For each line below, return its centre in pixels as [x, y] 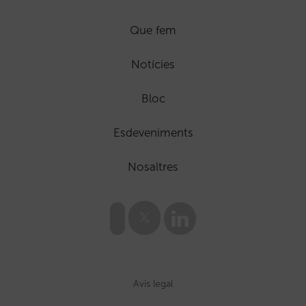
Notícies [153, 64]
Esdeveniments [153, 133]
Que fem [153, 30]
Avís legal [153, 284]
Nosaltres [153, 167]
